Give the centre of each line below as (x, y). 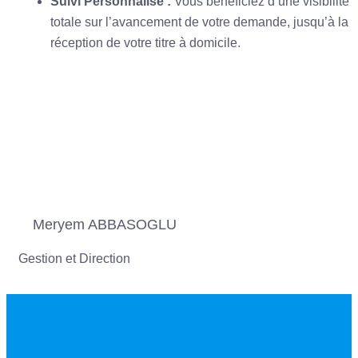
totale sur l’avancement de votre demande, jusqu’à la (199, 22)
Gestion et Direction (74, 259)
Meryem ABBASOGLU (105, 225)
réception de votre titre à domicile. (145, 43)
